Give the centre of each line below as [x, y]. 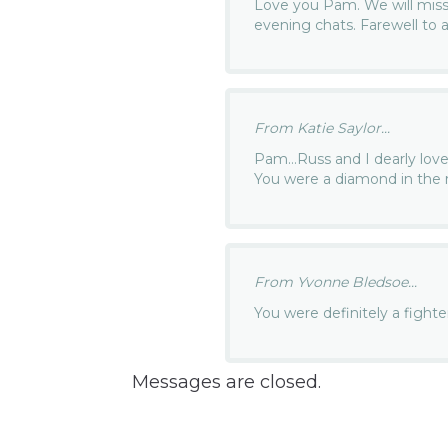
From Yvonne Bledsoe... [336, 282]
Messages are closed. [226, 381]
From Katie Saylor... [322, 127]
